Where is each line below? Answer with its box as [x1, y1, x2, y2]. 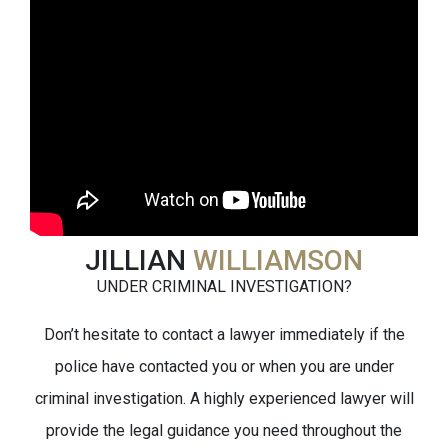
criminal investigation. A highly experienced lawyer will [34, 389, 414, 408]
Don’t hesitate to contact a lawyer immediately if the [43, 325, 405, 344]
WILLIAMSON [193, 244, 363, 277]
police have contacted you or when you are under [54, 357, 394, 376]
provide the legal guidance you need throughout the [46, 421, 402, 440]
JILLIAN [85, 244, 193, 277]
